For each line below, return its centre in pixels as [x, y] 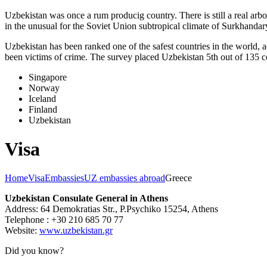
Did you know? [34, 250]
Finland [43, 109]
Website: [22, 230]
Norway [44, 88]
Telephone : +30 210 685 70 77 [64, 219]
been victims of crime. [47, 57]
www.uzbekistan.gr [76, 230]
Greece [178, 178]
